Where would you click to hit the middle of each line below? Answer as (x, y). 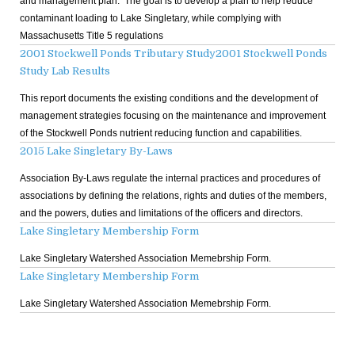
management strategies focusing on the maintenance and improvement (173, 115)
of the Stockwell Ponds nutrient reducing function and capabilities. (161, 133)
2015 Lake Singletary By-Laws (96, 151)
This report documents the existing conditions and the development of (169, 98)
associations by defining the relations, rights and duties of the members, (173, 195)
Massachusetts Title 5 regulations (92, 35)
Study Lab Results (65, 71)
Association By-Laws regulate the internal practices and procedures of (170, 178)
